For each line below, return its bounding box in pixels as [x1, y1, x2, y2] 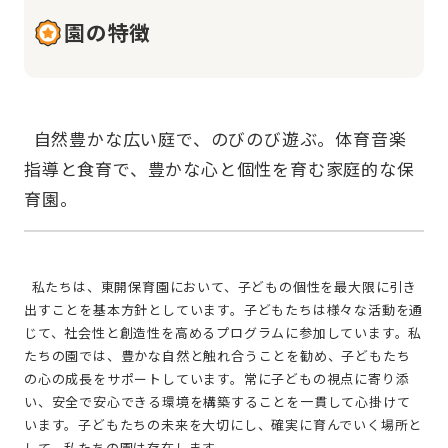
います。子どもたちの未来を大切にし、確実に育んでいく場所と [24, 414, 423, 434]
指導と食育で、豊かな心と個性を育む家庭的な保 [24, 155, 415, 181]
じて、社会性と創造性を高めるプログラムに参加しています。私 [24, 322, 423, 342]
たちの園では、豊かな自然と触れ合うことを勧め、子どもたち [24, 345, 411, 365]
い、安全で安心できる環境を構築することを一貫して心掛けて [24, 391, 411, 411]
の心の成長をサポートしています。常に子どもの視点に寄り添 [24, 368, 410, 388]
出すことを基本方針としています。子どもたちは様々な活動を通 [24, 299, 424, 319]
